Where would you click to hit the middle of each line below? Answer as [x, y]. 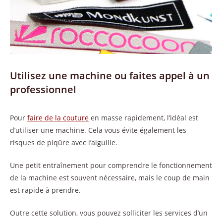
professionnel [43, 89]
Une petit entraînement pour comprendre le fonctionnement [111, 165]
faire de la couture [58, 117]
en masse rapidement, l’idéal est [143, 117]
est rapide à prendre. [45, 190]
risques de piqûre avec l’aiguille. [64, 142]
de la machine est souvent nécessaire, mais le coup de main [110, 177]
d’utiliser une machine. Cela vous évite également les [98, 130]
